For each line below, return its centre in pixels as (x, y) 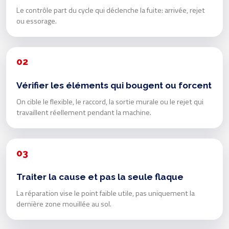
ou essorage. (37, 21)
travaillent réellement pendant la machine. (84, 113)
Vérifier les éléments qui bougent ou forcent (114, 86)
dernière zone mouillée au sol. (64, 204)
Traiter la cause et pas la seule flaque (100, 177)
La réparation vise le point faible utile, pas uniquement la (106, 193)
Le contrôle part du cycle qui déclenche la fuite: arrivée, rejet (111, 10)
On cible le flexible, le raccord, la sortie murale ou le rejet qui (110, 102)
